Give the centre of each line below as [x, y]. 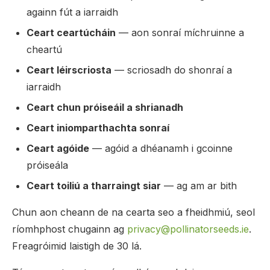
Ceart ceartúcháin [71, 33]
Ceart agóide [58, 148]
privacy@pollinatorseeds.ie [188, 229]
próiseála [47, 165]
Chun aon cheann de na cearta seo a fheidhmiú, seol [133, 212]
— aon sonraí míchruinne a [180, 33]
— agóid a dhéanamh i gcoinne [161, 148]
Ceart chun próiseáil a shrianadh [105, 107]
